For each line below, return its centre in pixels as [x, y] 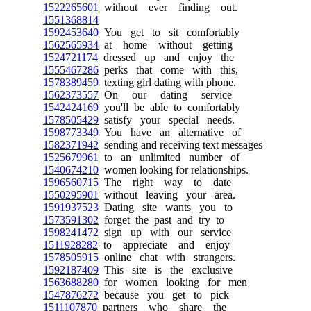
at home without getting [166, 45]
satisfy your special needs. [167, 120]
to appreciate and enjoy [164, 245]
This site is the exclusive [166, 270]
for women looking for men [173, 282]
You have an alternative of [170, 132]
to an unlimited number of [169, 157]
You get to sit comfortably [169, 32]
